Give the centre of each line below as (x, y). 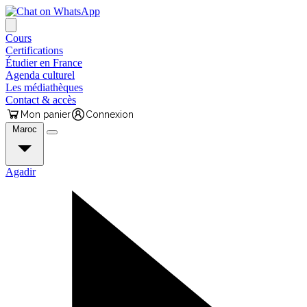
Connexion (110, 114)
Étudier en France (44, 63)
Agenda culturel (40, 75)
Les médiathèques (44, 87)
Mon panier (46, 114)
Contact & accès (41, 100)
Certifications (34, 50)
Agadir (21, 172)
